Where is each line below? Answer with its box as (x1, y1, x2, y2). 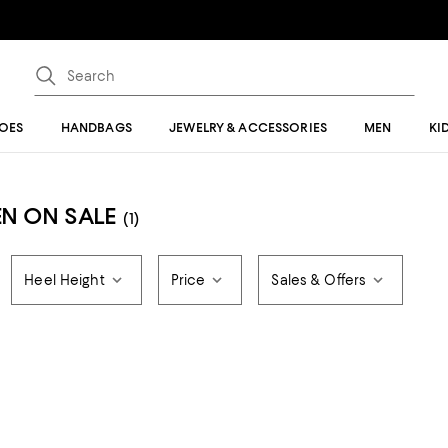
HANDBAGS (60, 120, 132, 135)
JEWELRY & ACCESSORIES (169, 120, 327, 135)
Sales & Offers (271, 272, 367, 288)
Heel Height (24, 272, 105, 288)
